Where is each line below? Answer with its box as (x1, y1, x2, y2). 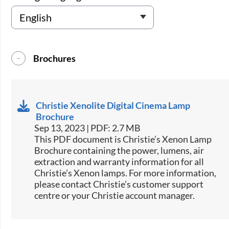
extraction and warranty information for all (34, 156, 204, 168)
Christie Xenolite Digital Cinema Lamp (36, 100, 191, 111)
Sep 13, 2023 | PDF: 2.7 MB (34, 122, 141, 134)
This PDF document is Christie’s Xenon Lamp (34, 133, 212, 145)
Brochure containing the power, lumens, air (34, 145, 204, 156)
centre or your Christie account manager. (34, 190, 195, 201)
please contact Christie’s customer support (34, 178, 204, 190)
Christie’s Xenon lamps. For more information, (34, 167, 217, 179)
